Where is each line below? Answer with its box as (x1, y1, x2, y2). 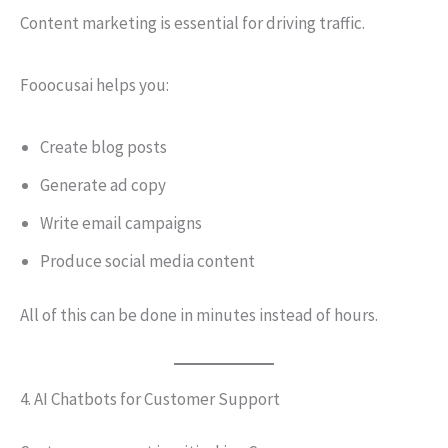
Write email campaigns (40, 212, 202, 234)
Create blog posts (40, 136, 167, 158)
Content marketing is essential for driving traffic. (20, 12, 365, 34)
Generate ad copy (40, 174, 166, 196)
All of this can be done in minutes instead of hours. (20, 303, 378, 326)
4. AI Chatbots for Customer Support (20, 387, 280, 410)
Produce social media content (40, 250, 255, 272)
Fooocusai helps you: (20, 74, 169, 96)
